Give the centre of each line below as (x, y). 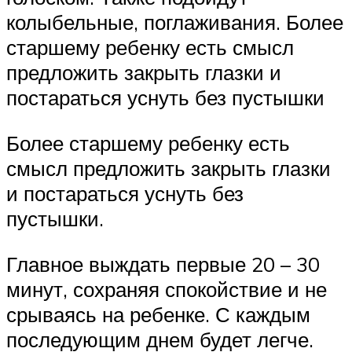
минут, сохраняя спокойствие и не (167, 289)
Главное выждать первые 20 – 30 (163, 264)
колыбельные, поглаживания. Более (175, 22)
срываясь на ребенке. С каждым (158, 314)
